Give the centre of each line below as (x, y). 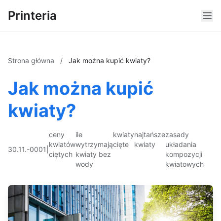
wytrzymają (94, 144)
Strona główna (32, 60)
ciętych (61, 154)
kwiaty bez (93, 154)
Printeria (32, 16)
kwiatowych (184, 164)
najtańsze (150, 134)
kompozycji (184, 154)
